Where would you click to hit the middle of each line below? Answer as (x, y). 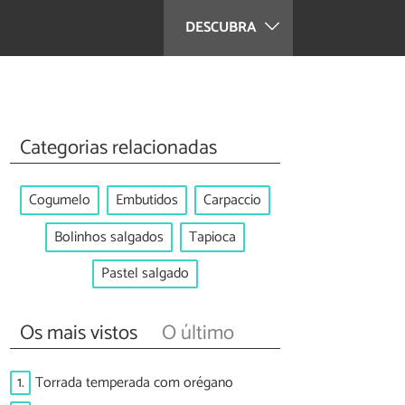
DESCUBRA (223, 28)
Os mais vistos (79, 333)
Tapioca (212, 237)
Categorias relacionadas (119, 147)
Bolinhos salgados (109, 237)
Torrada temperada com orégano (134, 383)
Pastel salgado (145, 274)
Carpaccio (232, 201)
